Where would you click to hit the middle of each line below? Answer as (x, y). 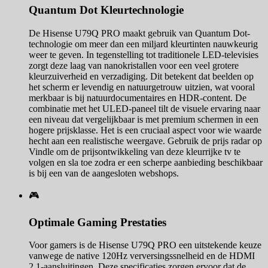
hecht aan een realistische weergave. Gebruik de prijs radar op (145, 141)
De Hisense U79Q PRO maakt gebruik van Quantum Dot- (139, 33)
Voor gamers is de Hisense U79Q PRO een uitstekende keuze (145, 245)
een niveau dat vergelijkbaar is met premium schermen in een (144, 120)
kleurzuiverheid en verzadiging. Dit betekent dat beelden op (141, 77)
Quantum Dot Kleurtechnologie (106, 10)
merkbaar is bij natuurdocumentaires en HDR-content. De (138, 98)
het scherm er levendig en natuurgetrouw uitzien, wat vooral (142, 87)
